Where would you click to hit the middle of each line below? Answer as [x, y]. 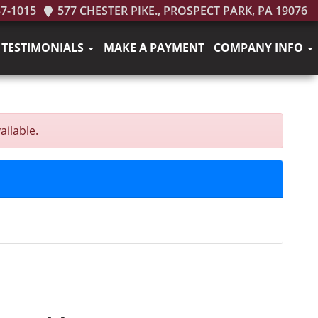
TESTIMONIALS [44, 48]
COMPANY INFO [260, 48]
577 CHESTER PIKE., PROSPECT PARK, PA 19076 [181, 11]
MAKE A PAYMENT [154, 48]
